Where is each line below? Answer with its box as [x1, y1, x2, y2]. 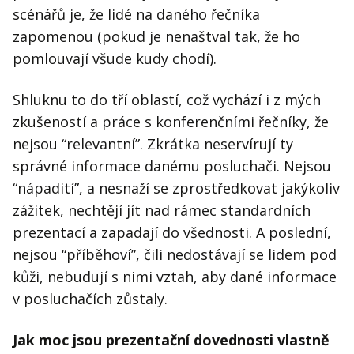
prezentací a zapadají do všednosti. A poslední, [13, 223, 331, 243]
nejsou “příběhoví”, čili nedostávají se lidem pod [13, 245, 337, 265]
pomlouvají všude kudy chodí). [13, 49, 217, 69]
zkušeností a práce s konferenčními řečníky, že [13, 112, 329, 132]
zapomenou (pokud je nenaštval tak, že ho [13, 27, 300, 47]
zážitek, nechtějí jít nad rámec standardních [13, 201, 311, 220]
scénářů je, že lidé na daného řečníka [13, 5, 260, 24]
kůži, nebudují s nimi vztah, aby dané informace [13, 267, 337, 287]
